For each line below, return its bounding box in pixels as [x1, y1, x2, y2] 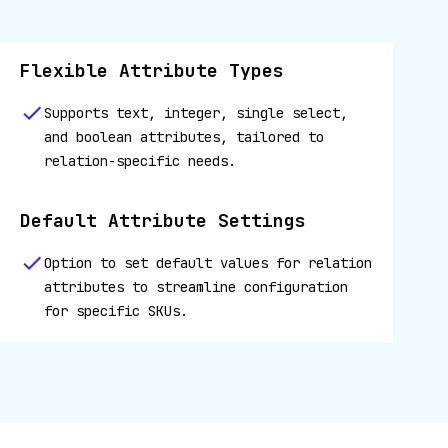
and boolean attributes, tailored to [44, 128, 325, 146]
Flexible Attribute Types [20, 59, 285, 82]
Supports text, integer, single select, [44, 104, 349, 122]
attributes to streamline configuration [44, 278, 349, 296]
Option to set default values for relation [44, 254, 373, 272]
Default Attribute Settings [20, 209, 307, 232]
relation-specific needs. [44, 152, 237, 170]
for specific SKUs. [44, 302, 189, 320]
